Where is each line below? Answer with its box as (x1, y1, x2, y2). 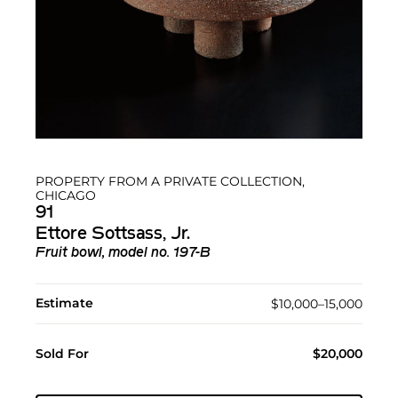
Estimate (36, 294, 93, 311)
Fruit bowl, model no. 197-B (36, 245, 211, 260)
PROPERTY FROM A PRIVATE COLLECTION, (36, 172, 305, 189)
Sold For (36, 345, 89, 362)
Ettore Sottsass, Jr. (36, 225, 190, 243)
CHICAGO (36, 187, 96, 203)
